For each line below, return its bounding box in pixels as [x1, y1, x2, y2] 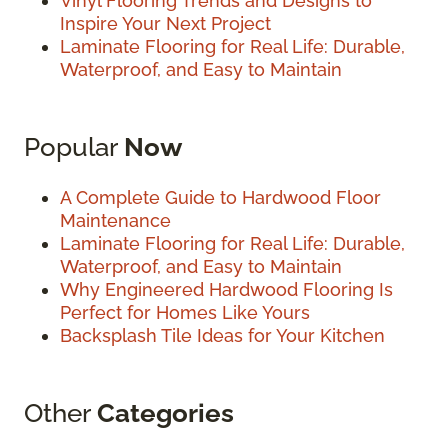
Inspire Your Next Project [60, 13, 271, 34]
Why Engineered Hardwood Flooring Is [60, 279, 393, 300]
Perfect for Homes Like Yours [60, 302, 310, 323]
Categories [97, 397, 234, 428]
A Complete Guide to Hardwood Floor [60, 187, 381, 208]
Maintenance [60, 210, 171, 231]
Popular [24, 131, 124, 162]
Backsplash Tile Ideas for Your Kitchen [60, 325, 385, 346]
